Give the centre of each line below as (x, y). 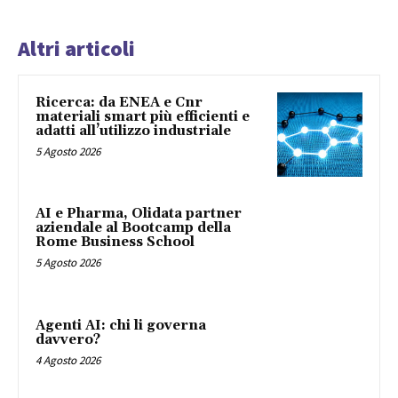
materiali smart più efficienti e (143, 116)
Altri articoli (76, 48)
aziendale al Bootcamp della (133, 228)
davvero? (68, 339)
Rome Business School (115, 243)
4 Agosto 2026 (68, 360)
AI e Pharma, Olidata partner (139, 214)
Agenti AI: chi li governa (121, 325)
